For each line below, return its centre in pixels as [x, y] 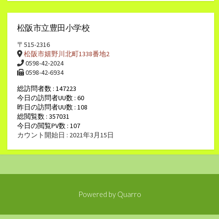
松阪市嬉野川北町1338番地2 [67, 54]
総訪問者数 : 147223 [47, 89]
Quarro [129, 194]
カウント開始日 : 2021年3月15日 [66, 135]
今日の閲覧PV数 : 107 [49, 126]
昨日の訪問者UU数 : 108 [52, 107]
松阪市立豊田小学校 [54, 28]
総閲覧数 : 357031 [43, 117]
